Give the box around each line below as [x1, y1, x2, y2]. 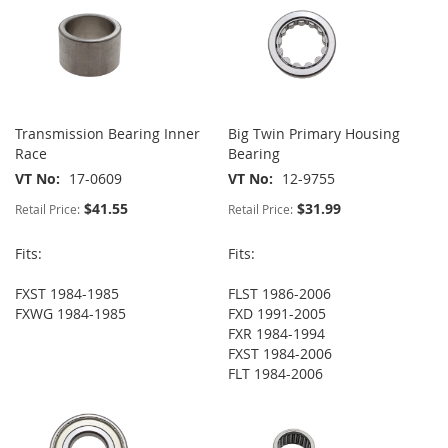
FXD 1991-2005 [228, 304, 327, 324]
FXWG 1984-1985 [15, 304, 126, 324]
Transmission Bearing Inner [15, 124, 200, 144]
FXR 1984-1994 [228, 324, 326, 344]
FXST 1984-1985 [15, 284, 119, 304]
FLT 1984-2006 [228, 364, 324, 384]
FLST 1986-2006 [228, 284, 332, 304]
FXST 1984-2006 [228, 344, 333, 364]
